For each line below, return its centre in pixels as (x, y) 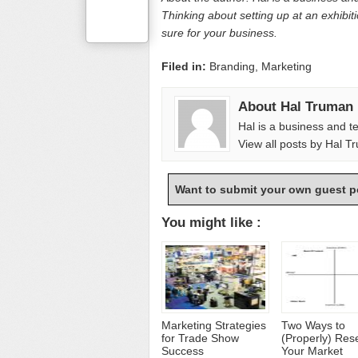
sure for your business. (219, 33)
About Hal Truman (296, 107)
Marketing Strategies (214, 325)
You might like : (211, 223)
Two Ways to (313, 325)
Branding (232, 66)
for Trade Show (200, 338)
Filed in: (185, 66)
